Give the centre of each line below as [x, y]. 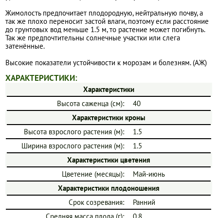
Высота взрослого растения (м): [74, 131]
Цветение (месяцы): [93, 174]
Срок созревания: [97, 202]
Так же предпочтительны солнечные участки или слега [93, 38]
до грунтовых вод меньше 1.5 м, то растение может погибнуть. [105, 30]
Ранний [144, 202]
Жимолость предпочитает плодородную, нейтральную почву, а [104, 13]
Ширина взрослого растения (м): [73, 145]
